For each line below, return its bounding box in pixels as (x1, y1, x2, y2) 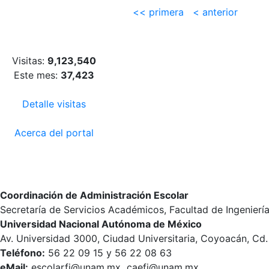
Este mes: (14, 69, 61, 81)
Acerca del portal (14, 127, 94, 139)
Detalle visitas (22, 98, 86, 110)
